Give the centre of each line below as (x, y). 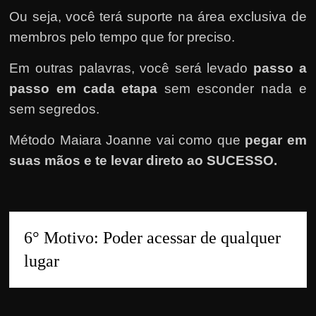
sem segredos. (55, 109)
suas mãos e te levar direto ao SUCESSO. (144, 160)
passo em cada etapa (87, 88)
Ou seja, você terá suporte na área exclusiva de (158, 16)
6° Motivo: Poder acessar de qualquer (153, 237)
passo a (280, 68)
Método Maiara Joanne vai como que (127, 140)
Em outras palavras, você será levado (131, 68)
